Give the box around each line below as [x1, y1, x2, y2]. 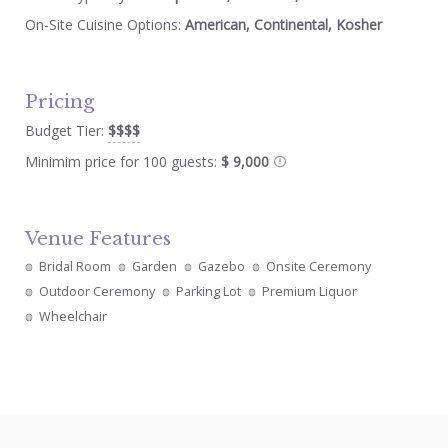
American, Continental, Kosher [184, 14, 382, 34]
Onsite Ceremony [265, 257, 371, 275]
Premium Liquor [261, 282, 357, 300]
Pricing [24, 89, 94, 113]
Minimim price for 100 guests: [24, 151, 221, 171]
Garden [131, 257, 177, 275]
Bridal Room [38, 257, 111, 275]
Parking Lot [175, 282, 241, 300]
